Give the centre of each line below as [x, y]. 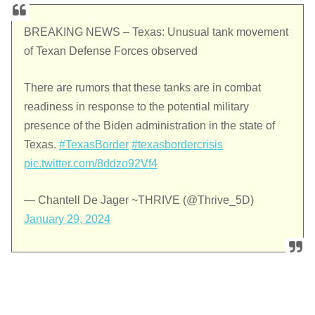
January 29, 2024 [67, 219]
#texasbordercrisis [178, 145]
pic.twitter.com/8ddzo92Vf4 [91, 164]
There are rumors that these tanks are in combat [143, 88]
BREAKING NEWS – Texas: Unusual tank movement [156, 32]
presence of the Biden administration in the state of [150, 126]
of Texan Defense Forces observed [111, 51]
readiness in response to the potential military [137, 107]
